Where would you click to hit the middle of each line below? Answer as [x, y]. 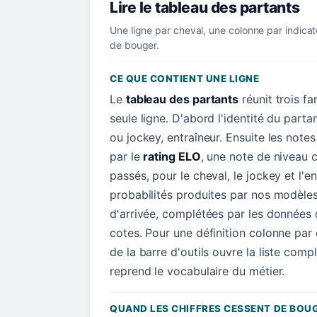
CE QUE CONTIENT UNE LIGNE [185, 78]
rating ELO [172, 156]
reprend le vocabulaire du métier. [197, 271]
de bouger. [135, 45]
